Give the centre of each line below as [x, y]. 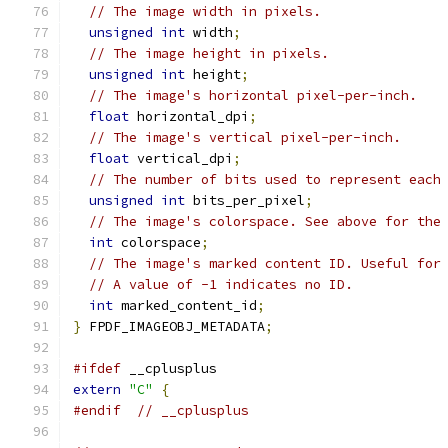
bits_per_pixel [245, 200]
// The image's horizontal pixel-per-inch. [253, 95]
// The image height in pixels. [209, 53]
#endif [97, 410]
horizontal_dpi [189, 116]
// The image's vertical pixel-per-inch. [245, 137]
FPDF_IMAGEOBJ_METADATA [173, 326]
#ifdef [97, 368]
